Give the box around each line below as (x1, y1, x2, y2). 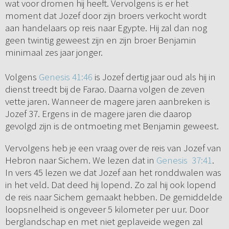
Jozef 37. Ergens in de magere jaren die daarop (5, 107, 192, 120)
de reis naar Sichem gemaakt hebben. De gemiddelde (5, 191, 222, 203)
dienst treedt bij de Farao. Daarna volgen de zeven (5, 83, 205, 96)
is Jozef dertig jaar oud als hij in (92, 71, 216, 83)
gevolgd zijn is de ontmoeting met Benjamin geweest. (5, 120, 221, 132)
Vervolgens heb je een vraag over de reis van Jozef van (5, 142, 221, 154)
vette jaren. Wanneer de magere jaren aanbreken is (5, 95, 210, 108)
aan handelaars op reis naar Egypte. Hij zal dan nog (5, 21, 207, 34)
